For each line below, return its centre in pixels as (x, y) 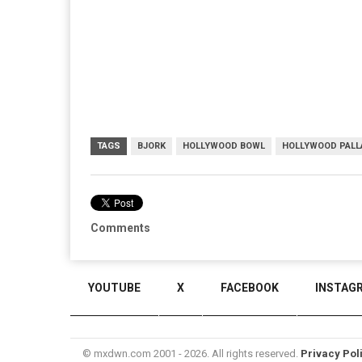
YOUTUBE (114, 288)
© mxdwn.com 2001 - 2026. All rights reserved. (192, 354)
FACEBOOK (250, 288)
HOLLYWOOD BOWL (224, 146)
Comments (120, 228)
